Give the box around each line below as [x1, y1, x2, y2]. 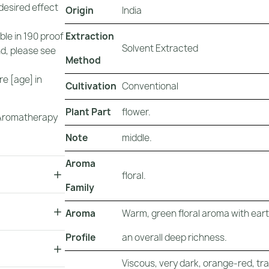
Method [65, 54, 101, 67]
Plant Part [65, 106, 111, 119]
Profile [65, 231, 95, 244]
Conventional [122, 80, 178, 93]
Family [65, 181, 94, 195]
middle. [122, 131, 152, 145]
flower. [122, 106, 151, 119]
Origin [65, 4, 94, 17]
